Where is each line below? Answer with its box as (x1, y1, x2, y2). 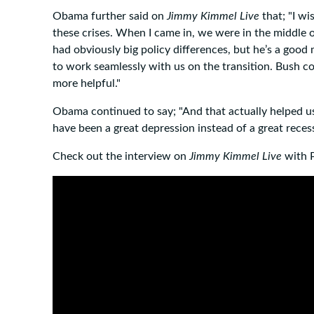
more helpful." (53, 77, 121, 89)
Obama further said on (53, 10, 167, 22)
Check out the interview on (53, 150, 189, 162)
